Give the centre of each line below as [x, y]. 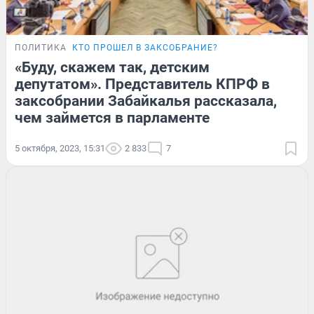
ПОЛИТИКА [41, 47]
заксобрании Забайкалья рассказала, [146, 101]
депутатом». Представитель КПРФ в [142, 84]
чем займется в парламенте [112, 117]
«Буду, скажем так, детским [112, 67]
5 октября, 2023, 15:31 [60, 148]
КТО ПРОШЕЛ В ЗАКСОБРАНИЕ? [145, 47]
